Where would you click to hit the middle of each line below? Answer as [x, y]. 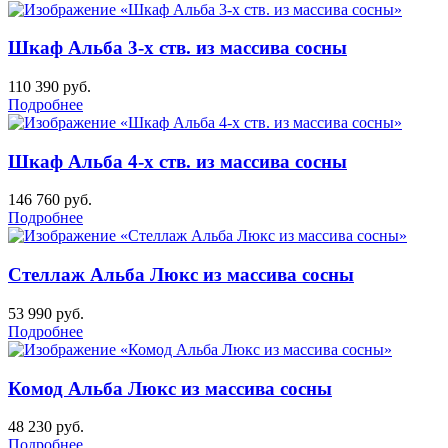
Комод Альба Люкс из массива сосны [170, 388]
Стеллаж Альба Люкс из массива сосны [181, 275]
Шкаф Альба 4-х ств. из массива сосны [177, 161]
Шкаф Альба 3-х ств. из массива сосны [177, 48]
